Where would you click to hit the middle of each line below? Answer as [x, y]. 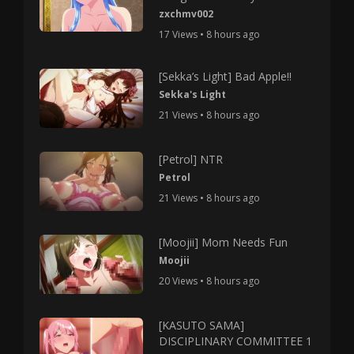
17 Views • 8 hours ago [210, 34]
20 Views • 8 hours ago [210, 281]
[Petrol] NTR [191, 159]
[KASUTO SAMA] [202, 325]
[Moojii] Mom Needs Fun [224, 242]
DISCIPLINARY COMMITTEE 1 [236, 341]
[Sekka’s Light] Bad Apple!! [226, 76]
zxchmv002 [186, 14]
